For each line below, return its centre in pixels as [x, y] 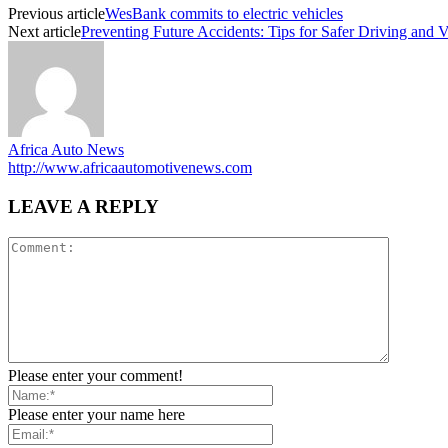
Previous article [56, 14]
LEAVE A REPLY [83, 206]
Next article [44, 32]
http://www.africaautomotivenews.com [130, 168]
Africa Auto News [66, 150]
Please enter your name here [96, 414]
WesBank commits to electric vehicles [224, 14]
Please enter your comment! [95, 375]
